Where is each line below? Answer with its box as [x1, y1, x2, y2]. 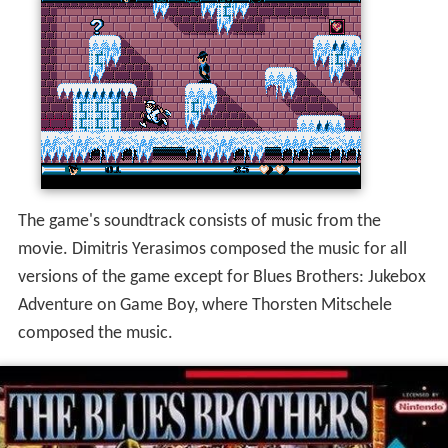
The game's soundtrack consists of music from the [17, 212, 381, 232]
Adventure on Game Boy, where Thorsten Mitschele [17, 296, 392, 316]
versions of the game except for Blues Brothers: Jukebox [17, 268, 426, 288]
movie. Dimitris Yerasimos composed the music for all [17, 240, 407, 260]
